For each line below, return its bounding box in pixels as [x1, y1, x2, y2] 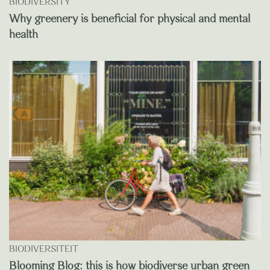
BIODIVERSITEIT [9, 245, 78, 255]
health [9, 28, 38, 41]
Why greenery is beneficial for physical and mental [9, 13, 250, 25]
